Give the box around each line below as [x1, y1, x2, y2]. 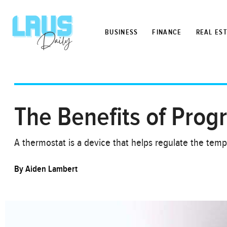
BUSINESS [105, 28, 138, 36]
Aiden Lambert [25, 164, 78, 174]
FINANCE [152, 28, 182, 36]
